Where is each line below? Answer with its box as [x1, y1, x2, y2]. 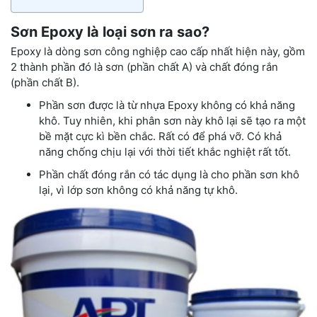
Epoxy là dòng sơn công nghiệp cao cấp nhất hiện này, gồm [11, 44, 305, 58]
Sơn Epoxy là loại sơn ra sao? [11, 23, 209, 40]
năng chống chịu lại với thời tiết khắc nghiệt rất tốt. [39, 144, 291, 158]
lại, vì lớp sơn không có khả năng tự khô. [39, 183, 238, 197]
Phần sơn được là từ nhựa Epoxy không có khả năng [39, 98, 295, 112]
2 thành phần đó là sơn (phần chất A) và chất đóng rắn [11, 59, 278, 74]
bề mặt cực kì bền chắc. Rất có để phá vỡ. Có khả [39, 129, 282, 143]
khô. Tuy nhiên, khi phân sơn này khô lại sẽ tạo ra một [39, 113, 306, 127]
